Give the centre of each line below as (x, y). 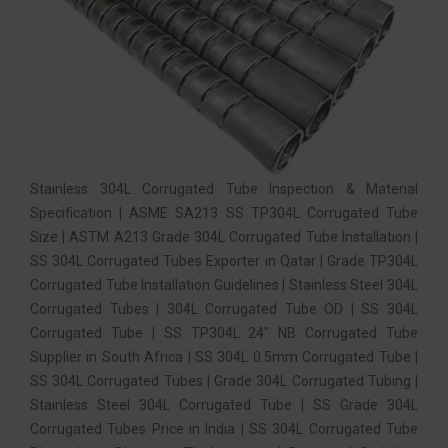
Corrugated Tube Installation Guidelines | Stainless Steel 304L (224, 285)
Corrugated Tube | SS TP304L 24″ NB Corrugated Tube (224, 333)
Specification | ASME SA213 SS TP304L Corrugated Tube (224, 213)
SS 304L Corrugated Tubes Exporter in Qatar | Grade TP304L (224, 261)
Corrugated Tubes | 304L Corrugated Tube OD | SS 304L (224, 309)
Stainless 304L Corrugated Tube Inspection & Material (224, 189)
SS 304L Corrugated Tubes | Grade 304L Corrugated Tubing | (224, 381)
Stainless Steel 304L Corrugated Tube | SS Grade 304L (224, 405)
